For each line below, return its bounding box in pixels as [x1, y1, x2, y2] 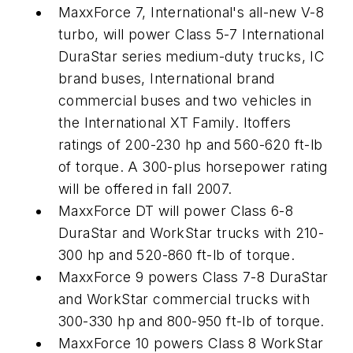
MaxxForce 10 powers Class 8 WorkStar [58, 334, 324, 351]
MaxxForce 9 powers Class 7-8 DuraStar [58, 268, 329, 285]
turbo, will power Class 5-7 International [58, 25, 325, 43]
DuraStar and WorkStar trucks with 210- [58, 224, 325, 241]
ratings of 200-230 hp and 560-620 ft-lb [58, 136, 323, 153]
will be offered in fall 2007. [58, 180, 232, 197]
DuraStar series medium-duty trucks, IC [58, 47, 325, 65]
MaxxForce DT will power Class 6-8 [58, 202, 294, 219]
